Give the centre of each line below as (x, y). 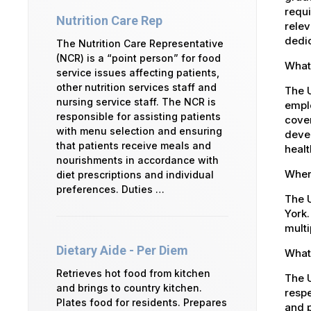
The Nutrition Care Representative (140, 44)
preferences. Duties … (110, 190)
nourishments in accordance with (137, 160)
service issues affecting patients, (138, 73)
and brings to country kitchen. (129, 288)
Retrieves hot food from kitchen (133, 274)
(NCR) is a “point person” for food (138, 58)
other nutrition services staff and (136, 87)
